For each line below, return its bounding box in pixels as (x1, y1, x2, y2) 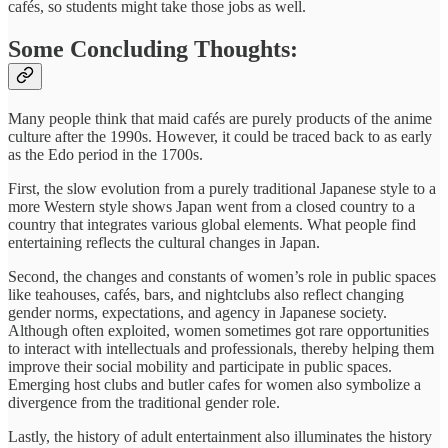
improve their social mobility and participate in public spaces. (8, 357, 392, 375)
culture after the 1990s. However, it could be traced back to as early (8, 127, 432, 145)
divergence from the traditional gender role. (8, 393, 280, 411)
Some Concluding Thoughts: (8, 35, 298, 62)
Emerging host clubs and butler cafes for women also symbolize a (8, 375, 421, 393)
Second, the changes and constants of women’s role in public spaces (8, 267, 436, 285)
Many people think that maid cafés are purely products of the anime (8, 109, 432, 127)
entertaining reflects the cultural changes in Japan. (8, 233, 320, 251)
